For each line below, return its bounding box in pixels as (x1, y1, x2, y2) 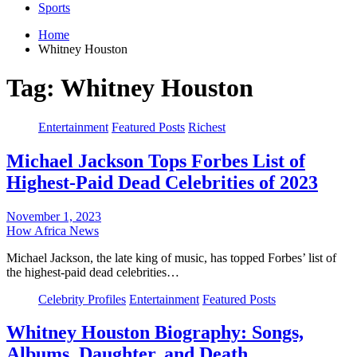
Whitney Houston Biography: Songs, (6, 322, 304, 343)
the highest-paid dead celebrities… (6, 265, 179, 279)
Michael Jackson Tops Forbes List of (6, 150, 305, 171)
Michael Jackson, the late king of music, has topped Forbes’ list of (6, 250, 336, 265)
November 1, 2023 (6, 209, 101, 223)
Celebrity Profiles (38, 292, 126, 306)
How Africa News (6, 223, 99, 237)
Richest (188, 120, 226, 134)
